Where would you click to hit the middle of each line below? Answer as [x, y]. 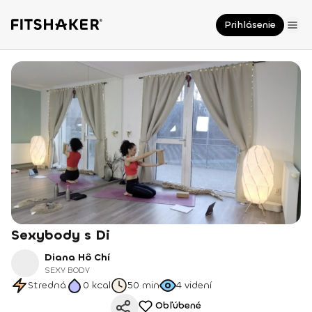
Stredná [47, 285]
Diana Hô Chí [77, 257]
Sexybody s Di [61, 235]
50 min [143, 285]
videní [198, 285]
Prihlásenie [250, 25]
